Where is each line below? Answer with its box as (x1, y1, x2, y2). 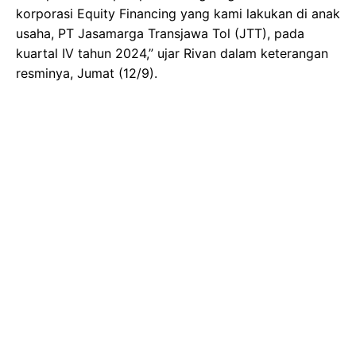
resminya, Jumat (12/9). (16, 64, 157, 81)
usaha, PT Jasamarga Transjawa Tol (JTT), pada (16, 25, 304, 41)
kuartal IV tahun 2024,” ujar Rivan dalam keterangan (16, 44, 328, 61)
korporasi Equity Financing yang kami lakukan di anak (16, 5, 340, 21)
